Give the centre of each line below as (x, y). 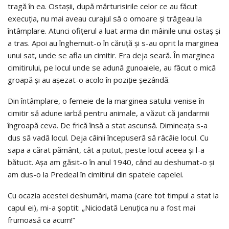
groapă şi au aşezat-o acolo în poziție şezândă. (89, 79)
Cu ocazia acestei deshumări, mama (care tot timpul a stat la (113, 195)
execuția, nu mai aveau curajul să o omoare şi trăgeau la (105, 18)
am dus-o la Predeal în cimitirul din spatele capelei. (96, 174)
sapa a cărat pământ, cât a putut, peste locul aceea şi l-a (106, 150)
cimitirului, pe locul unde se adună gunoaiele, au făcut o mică (112, 67)
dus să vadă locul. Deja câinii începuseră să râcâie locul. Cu (108, 137)
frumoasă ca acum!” (41, 220)
